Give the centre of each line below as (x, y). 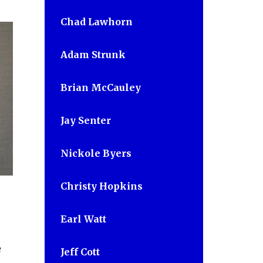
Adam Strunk (93, 54)
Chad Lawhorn (97, 21)
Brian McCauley (101, 87)
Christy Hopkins (102, 186)
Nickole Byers (96, 153)
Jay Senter (86, 120)
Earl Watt (83, 219)
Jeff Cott (80, 252)
